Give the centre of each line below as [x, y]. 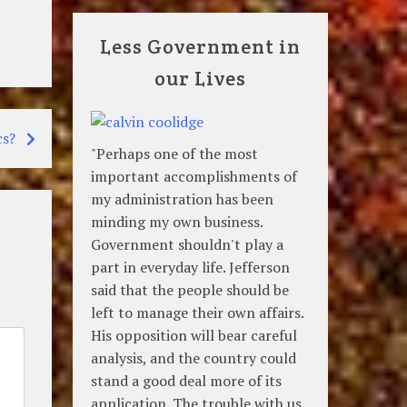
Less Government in [201, 46]
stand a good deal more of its [187, 381]
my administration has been [183, 199]
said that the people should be [190, 290]
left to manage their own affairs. [198, 313]
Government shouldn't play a [188, 244]
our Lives [201, 78]
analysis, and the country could [194, 358]
